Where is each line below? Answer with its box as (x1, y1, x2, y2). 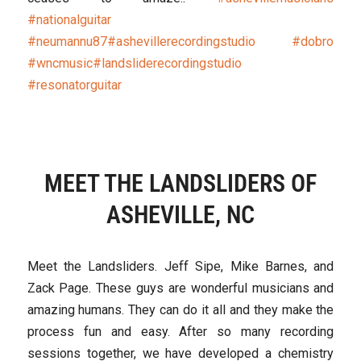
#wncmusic (27, 55, 93, 71)
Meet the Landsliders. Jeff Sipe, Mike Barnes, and (27, 259, 334, 275)
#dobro (292, 33, 334, 49)
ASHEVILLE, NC (106, 201, 255, 230)
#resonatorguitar (27, 77, 122, 93)
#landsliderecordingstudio (92, 55, 242, 71)
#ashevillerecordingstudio (106, 33, 255, 49)
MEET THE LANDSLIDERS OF (44, 169, 317, 198)
